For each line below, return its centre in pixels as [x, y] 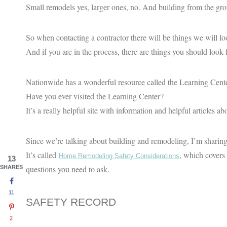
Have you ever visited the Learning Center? [95, 96]
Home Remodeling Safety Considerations [119, 156]
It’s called [42, 155]
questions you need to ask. [68, 169]
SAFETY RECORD [71, 202]
